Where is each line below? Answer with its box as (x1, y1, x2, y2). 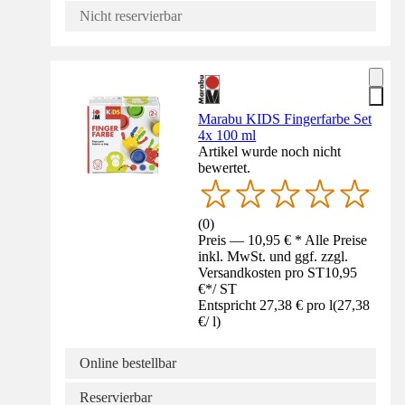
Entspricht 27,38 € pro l (198, 297, 334, 314)
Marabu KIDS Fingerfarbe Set (198, 110, 372, 127)
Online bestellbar (80, 355, 176, 372)
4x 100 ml (198, 127, 257, 143)
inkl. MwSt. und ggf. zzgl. (198, 249, 349, 265)
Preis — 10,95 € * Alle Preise (198, 232, 368, 249)
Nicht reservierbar (80, 7, 182, 24)
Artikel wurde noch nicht (198, 143, 342, 159)
